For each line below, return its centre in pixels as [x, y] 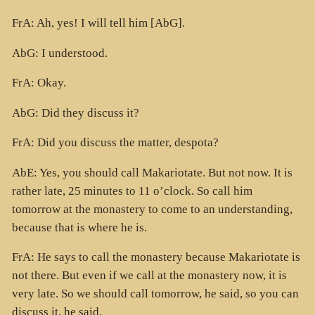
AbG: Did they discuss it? [75, 112]
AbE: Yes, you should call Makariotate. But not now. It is [152, 172]
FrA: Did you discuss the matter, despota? [115, 143]
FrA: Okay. [39, 83]
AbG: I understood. [59, 53]
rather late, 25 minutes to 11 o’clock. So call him [132, 191]
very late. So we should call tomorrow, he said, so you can [155, 294]
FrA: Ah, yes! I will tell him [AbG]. [98, 23]
